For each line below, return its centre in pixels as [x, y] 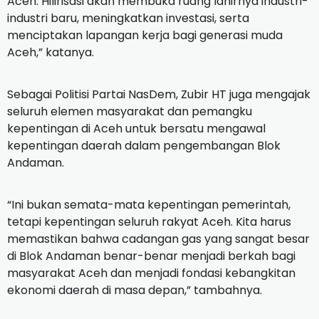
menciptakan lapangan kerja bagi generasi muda [145, 36]
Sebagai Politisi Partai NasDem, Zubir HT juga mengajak [159, 95]
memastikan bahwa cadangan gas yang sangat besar [158, 239]
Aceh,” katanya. [51, 53]
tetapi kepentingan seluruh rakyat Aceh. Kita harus [149, 222]
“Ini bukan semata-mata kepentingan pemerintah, [149, 205]
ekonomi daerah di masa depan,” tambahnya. [135, 291]
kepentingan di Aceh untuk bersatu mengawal [136, 129]
